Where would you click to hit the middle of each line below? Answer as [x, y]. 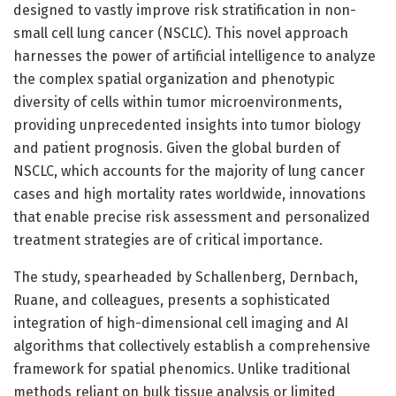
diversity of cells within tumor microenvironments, [178, 103]
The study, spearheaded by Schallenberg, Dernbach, [186, 278]
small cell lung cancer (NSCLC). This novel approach [181, 34]
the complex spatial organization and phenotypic [174, 80]
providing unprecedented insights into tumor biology [187, 126]
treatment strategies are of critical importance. [168, 240]
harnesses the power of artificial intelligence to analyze [194, 57]
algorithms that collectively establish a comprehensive [192, 346]
